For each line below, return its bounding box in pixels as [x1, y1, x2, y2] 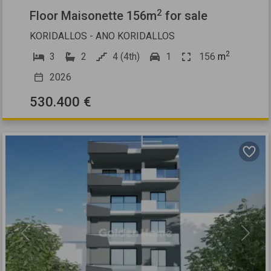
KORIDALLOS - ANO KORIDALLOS [30, 30, 175, 42]
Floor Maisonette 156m [30, 8, 157, 24]
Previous [24, 233, 63, 245]
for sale [162, 8, 208, 24]
